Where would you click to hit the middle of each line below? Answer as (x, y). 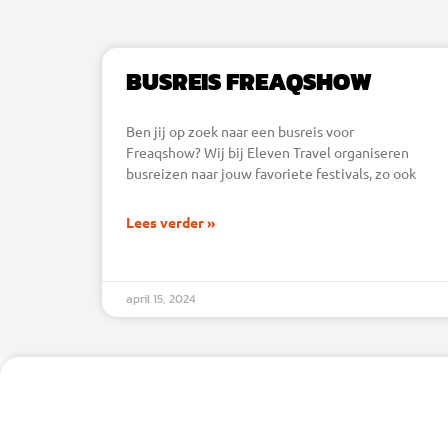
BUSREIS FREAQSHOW (249, 81)
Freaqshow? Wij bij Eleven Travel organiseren (267, 151)
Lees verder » (170, 221)
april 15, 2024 (161, 298)
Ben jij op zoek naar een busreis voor (240, 130)
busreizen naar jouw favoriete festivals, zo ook (271, 172)
